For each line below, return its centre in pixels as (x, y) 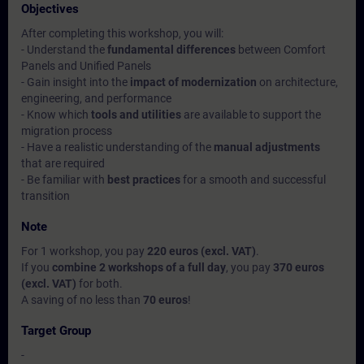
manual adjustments (267, 147)
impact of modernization (193, 82)
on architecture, (297, 82)
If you (37, 267)
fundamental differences (171, 50)
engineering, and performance (96, 98)
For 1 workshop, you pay (84, 251)
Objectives (50, 9)
